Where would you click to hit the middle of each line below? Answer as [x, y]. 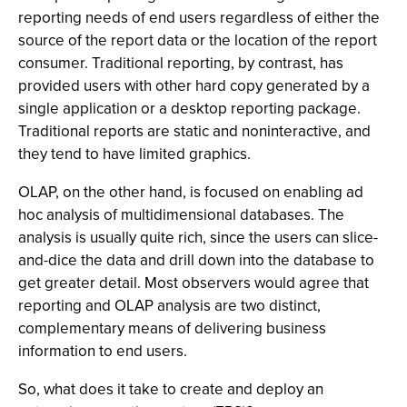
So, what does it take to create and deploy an [171, 389]
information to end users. [103, 351]
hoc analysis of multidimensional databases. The [181, 215]
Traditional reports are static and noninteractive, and [194, 131]
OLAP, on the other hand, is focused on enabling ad [191, 192]
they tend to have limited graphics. [134, 154]
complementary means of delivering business [172, 328]
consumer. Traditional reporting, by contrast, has [181, 63]
